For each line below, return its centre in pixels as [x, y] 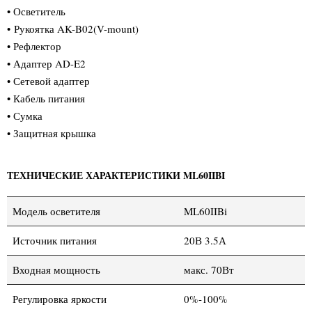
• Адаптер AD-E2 [46, 63]
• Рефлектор [34, 46]
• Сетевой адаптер [48, 80]
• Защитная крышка [52, 133]
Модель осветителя [56, 211]
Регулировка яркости [60, 298]
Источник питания [55, 240]
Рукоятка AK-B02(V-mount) [76, 28]
